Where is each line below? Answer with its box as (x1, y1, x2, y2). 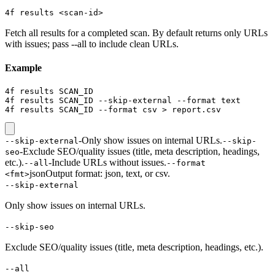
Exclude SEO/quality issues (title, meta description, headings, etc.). (5, 242, 263, 253)
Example (5, 63, 42, 74)
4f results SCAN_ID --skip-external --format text (5, 96, 241, 106)
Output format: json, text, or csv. (45, 168, 170, 179)
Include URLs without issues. (52, 157, 166, 168)
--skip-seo (5, 222, 54, 232)
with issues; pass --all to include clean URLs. (5, 38, 179, 49)
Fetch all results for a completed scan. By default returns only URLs (5, 27, 268, 38)
